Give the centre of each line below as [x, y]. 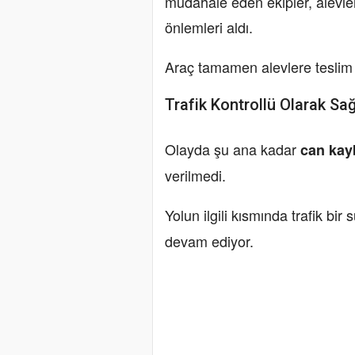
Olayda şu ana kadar [233, 149]
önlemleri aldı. [209, 27]
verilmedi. [195, 176]
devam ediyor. [209, 241]
